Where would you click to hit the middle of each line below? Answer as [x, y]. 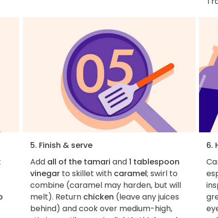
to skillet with [87, 173]
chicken [98, 197]
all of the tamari [79, 162]
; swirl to [162, 173]
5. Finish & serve [61, 145]
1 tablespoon [154, 162]
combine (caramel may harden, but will [105, 185]
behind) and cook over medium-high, [101, 208]
